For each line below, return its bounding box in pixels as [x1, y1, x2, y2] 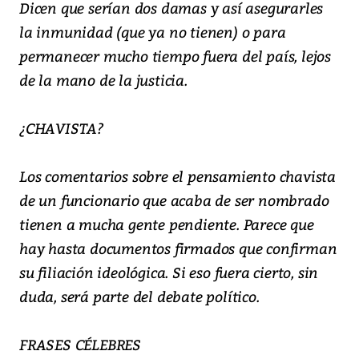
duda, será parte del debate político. [19, 286, 260, 307]
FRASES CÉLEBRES [19, 334, 141, 355]
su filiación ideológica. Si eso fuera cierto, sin [19, 262, 319, 283]
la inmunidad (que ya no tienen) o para [19, 22, 286, 42]
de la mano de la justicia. [19, 70, 188, 91]
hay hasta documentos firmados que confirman [19, 238, 337, 259]
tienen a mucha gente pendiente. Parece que [19, 214, 314, 235]
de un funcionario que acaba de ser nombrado [19, 190, 329, 211]
